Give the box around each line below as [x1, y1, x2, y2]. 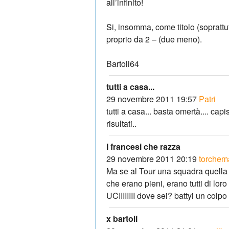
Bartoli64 [106, 57, 139, 70]
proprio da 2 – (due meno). [106, 33, 202, 45]
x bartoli [106, 212, 138, 224]
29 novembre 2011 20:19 [106, 152, 197, 165]
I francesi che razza [106, 140, 180, 152]
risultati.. [106, 117, 136, 129]
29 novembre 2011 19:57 [106, 93, 197, 105]
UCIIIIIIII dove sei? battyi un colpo [106, 189, 227, 201]
